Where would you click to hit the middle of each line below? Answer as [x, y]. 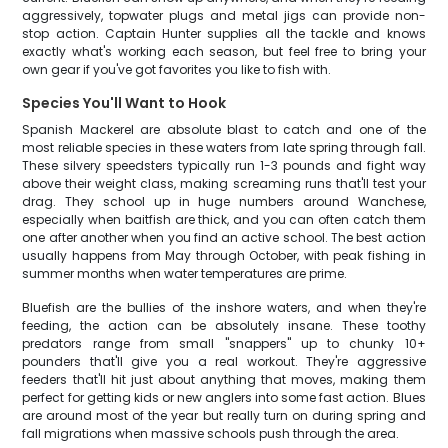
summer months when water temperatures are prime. [185, 273]
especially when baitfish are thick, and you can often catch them [224, 219]
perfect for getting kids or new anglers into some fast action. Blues [224, 397]
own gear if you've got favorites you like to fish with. [177, 69]
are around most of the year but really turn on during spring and [224, 415]
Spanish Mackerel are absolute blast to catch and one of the [224, 129]
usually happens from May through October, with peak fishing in [224, 255]
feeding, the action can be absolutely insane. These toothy [224, 325]
